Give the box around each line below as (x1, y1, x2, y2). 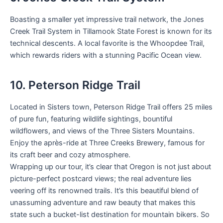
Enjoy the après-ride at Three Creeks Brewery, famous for (10, 138, 205, 147)
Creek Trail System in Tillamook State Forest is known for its (10, 26, 212, 36)
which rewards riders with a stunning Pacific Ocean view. (10, 50, 202, 60)
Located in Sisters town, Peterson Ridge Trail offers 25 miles (10, 102, 213, 111)
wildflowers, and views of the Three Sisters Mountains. (10, 126, 195, 135)
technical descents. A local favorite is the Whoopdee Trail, (10, 38, 205, 48)
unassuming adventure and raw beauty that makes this (10, 198, 196, 207)
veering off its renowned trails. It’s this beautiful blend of (10, 186, 199, 195)
